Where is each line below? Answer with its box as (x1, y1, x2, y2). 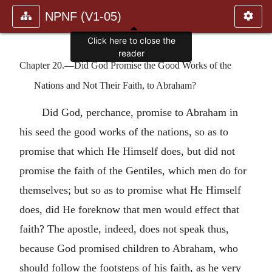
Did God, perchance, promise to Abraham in (41, 106, 238, 118)
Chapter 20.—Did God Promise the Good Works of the (19, 59, 231, 70)
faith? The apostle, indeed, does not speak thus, (19, 222, 229, 235)
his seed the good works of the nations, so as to (19, 125, 228, 138)
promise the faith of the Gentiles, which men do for (19, 164, 246, 177)
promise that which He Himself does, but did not (19, 144, 235, 157)
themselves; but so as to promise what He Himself (19, 183, 241, 196)
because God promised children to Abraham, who (19, 242, 238, 254)
